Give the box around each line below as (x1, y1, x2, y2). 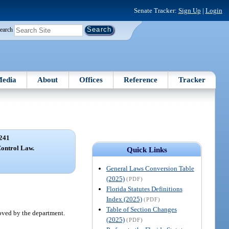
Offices (79, 75, 103, 84)
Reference (124, 75, 158, 84)
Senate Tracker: (133, 6, 178, 14)
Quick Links (126, 145, 167, 154)
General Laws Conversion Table (106, 164, 194, 172)
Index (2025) (106, 195, 142, 203)
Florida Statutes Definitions (106, 185, 182, 193)
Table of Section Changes (106, 205, 177, 213)
